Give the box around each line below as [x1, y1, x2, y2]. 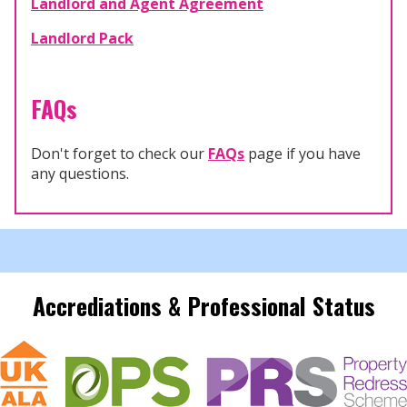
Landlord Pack [31, 28, 134, 49]
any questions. [31, 163, 129, 184]
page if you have [244, 143, 361, 164]
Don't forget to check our [31, 143, 208, 164]
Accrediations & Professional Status [32, 287, 375, 323]
